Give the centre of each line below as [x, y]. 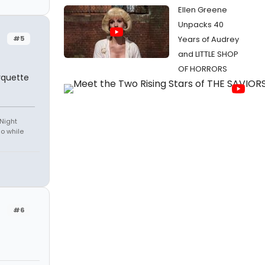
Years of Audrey [209, 39]
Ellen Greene [203, 10]
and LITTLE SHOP [208, 54]
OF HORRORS [203, 69]
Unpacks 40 [201, 25]
